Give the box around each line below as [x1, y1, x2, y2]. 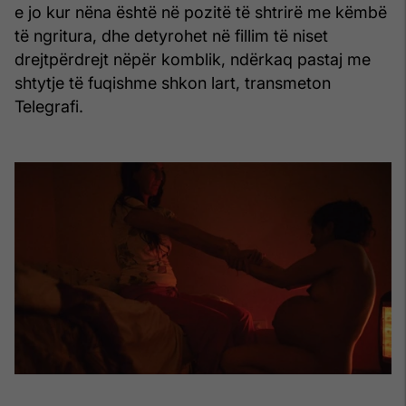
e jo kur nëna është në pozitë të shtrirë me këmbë [14, 2, 387, 22]
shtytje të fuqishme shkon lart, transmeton [14, 72, 331, 92]
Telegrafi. [14, 96, 83, 116]
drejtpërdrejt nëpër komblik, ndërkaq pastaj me [14, 49, 371, 69]
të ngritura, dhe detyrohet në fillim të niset [14, 25, 328, 45]
